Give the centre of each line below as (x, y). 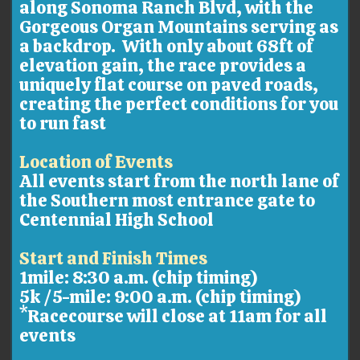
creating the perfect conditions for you (179, 104)
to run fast (63, 123)
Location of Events (96, 162)
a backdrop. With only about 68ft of (167, 46)
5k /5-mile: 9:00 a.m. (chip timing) (161, 297)
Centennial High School (117, 219)
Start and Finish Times (114, 258)
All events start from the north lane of (180, 181)
